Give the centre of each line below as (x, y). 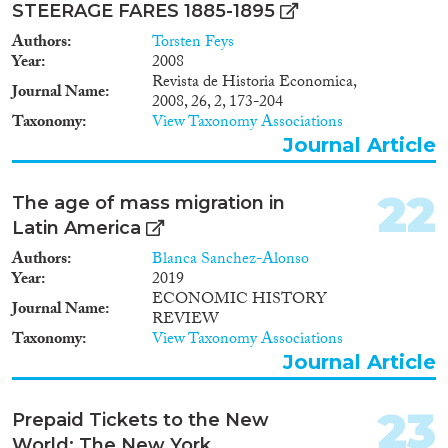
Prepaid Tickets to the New (140, 419)
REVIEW (185, 320)
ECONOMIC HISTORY (239, 300)
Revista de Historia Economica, (254, 83)
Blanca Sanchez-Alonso (230, 260)
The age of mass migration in (148, 202)
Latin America (76, 227)
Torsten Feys (193, 43)
